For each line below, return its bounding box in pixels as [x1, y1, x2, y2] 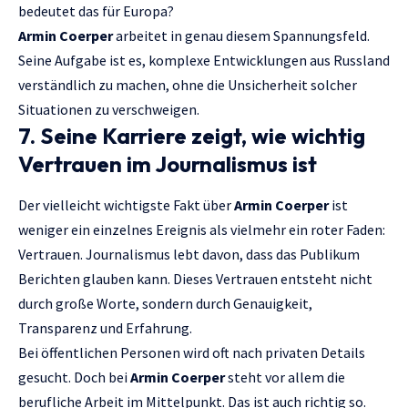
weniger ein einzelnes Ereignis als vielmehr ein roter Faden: [18, 219, 385, 239]
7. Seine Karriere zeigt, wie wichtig [18, 121, 365, 149]
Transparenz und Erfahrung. [18, 318, 192, 337]
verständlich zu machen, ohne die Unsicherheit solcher [18, 75, 357, 94]
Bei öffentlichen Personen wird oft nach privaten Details [18, 342, 365, 362]
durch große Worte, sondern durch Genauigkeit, [18, 293, 312, 312]
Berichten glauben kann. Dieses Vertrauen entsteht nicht [18, 269, 372, 288]
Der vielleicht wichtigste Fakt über [18, 195, 234, 214]
